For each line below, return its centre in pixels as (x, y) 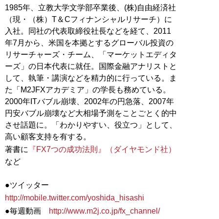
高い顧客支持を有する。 (48, 136)
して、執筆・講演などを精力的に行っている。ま (91, 78)
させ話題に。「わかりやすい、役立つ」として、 (91, 125)
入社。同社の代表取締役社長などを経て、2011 (88, 31)
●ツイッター (31, 185)
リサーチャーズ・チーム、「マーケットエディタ (91, 54)
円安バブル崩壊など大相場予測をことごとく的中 (91, 113)
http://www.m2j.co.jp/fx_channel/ (104, 211)
